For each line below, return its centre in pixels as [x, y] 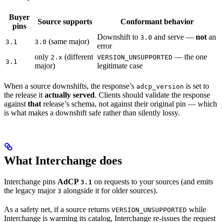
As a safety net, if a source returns [58, 209]
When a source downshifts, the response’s [70, 86]
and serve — [174, 37]
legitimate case [120, 65]
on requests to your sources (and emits [153, 181]
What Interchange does [63, 160]
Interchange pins [31, 181]
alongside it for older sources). [110, 190]
